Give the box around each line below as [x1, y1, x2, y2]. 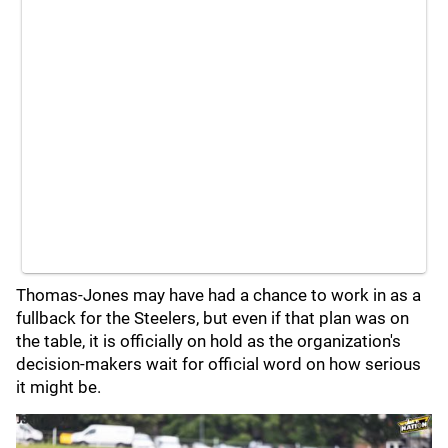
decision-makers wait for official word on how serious [16, 354, 421, 374]
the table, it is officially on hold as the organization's [16, 331, 401, 351]
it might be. [16, 377, 101, 397]
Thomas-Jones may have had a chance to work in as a [16, 285, 421, 305]
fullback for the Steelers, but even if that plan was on [16, 308, 409, 328]
